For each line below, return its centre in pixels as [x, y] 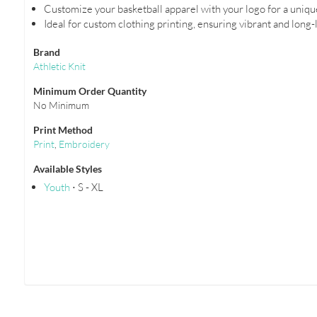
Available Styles [68, 169]
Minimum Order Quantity [90, 91]
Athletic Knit [60, 67]
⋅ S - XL [87, 188]
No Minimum [62, 105]
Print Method [63, 130]
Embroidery [85, 144]
